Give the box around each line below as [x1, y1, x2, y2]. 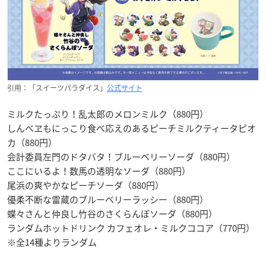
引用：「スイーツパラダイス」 [7, 82, 107, 93]
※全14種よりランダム [7, 235, 97, 249]
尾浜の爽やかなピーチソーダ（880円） [7, 178, 164, 192]
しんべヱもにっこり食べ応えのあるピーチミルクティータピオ [7, 121, 256, 135]
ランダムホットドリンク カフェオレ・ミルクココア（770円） [7, 221, 255, 235]
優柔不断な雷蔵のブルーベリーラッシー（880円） [7, 192, 208, 206]
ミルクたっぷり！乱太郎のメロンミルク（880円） [7, 107, 208, 121]
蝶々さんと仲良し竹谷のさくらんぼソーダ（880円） [7, 207, 217, 220]
